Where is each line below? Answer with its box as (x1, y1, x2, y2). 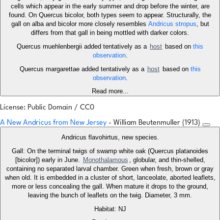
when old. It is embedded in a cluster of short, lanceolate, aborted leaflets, (4, 174, 216, 182)
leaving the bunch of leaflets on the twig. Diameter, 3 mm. (28, 192, 192, 199)
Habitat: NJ (94, 205, 126, 213)
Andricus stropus (148, 20, 196, 28)
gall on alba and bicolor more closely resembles (11, 20, 148, 28)
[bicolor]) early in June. (15, 156, 82, 164)
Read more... (91, 87, 129, 95)
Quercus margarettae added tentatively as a (19, 65, 146, 73)
